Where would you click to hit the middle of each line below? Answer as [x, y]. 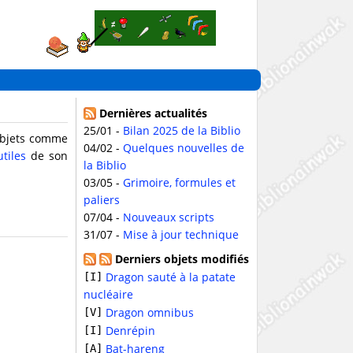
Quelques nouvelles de [184, 148]
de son [47, 156]
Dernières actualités [152, 113]
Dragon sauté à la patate [171, 277]
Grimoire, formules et [179, 182]
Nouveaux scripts [169, 217]
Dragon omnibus [150, 312]
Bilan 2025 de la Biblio [182, 130]
